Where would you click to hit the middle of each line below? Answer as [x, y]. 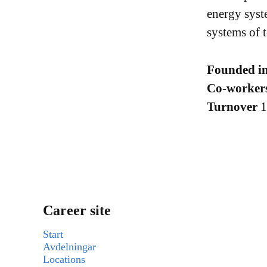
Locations [64, 259]
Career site [77, 210]
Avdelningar [69, 247]
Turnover [234, 107]
